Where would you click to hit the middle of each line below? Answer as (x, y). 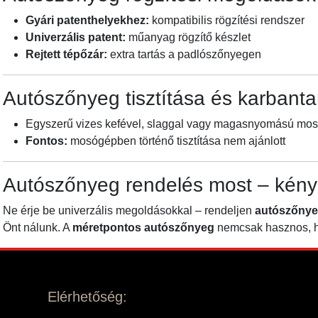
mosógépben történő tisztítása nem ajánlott (176, 141)
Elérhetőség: (88, 297)
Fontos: (46, 141)
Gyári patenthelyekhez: (87, 21)
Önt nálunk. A (38, 228)
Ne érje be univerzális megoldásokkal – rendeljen (129, 211)
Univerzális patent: (76, 38)
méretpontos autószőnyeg (143, 228)
